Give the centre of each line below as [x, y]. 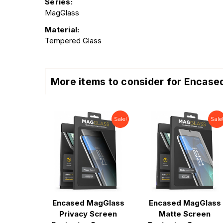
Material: [62, 29]
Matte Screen [185, 214]
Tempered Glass [73, 40]
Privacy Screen [88, 214]
